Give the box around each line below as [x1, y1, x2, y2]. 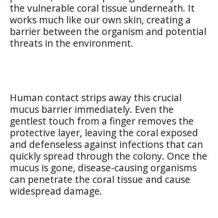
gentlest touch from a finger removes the [10, 114, 194, 127]
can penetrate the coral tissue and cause [10, 172, 190, 186]
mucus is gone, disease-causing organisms [10, 161, 197, 174]
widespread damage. [10, 184, 102, 198]
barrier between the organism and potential [10, 24, 206, 38]
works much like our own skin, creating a [10, 13, 191, 26]
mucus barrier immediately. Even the [10, 102, 174, 116]
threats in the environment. [10, 36, 133, 50]
